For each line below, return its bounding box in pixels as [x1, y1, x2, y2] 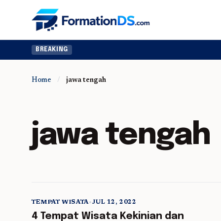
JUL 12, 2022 [92, 199, 137, 205]
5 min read [173, 209, 206, 215]
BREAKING [36, 47, 68, 53]
